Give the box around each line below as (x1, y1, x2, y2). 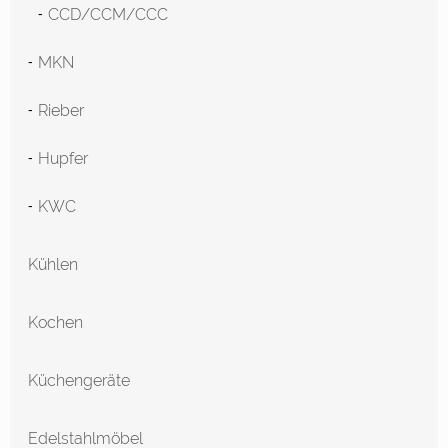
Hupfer (38, 149, 92, 169)
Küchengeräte (28, 371, 134, 391)
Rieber (38, 101, 88, 121)
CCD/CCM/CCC (48, 5, 168, 25)
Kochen (28, 313, 87, 333)
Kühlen (28, 255, 82, 275)
